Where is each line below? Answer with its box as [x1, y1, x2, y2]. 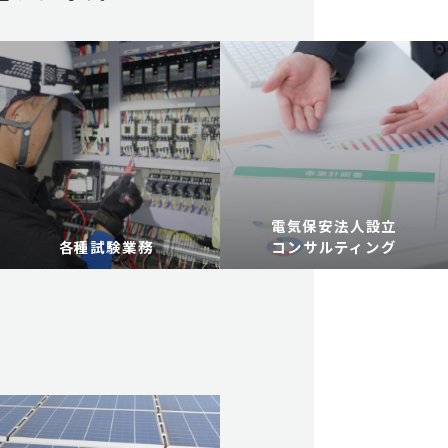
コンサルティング [271, 235, 397, 257]
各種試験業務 [58, 235, 154, 257]
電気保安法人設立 [270, 214, 398, 236]
